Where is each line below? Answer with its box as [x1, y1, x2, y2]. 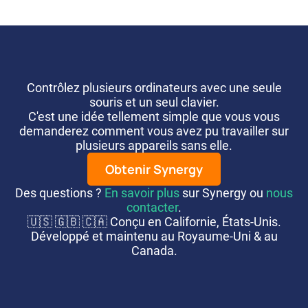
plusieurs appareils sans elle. [76, 137, 232, 153]
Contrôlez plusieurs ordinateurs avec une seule [26, 80, 282, 95]
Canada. [131, 243, 177, 258]
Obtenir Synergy [105, 160, 203, 177]
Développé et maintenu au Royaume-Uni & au [30, 228, 278, 243]
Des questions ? [15, 185, 104, 200]
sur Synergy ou [179, 185, 266, 200]
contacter [126, 199, 178, 214]
